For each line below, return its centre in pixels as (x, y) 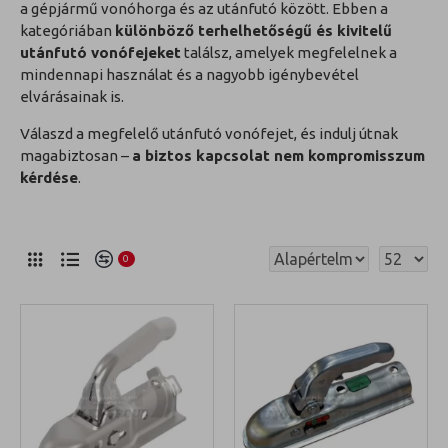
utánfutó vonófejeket (100, 52)
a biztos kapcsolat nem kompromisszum (278, 155)
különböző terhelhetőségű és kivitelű (253, 30)
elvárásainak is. (72, 96)
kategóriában (67, 30)
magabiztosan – (76, 155)
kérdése (49, 177)
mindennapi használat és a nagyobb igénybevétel (189, 74)
